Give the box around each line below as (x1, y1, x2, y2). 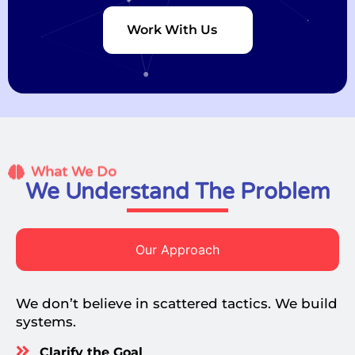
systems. (16, 314, 76, 330)
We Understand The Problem (25, 178, 330, 206)
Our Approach (136, 242, 219, 258)
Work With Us (126, 22, 217, 38)
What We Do (30, 162, 116, 181)
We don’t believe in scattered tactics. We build (16, 296, 338, 312)
